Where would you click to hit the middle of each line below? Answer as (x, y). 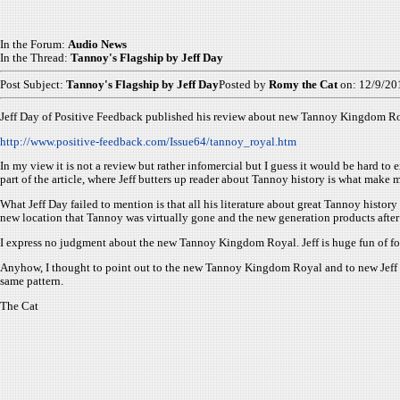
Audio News (97, 44)
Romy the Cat (303, 84)
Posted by (244, 84)
